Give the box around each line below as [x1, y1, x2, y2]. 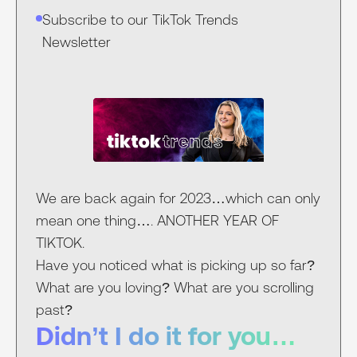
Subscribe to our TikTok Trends [42, 11, 238, 29]
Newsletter [42, 33, 111, 51]
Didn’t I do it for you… [36, 321, 296, 351]
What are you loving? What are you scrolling [36, 279, 314, 296]
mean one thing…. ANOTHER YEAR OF [36, 212, 279, 229]
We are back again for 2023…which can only [36, 190, 320, 207]
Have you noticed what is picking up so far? [36, 257, 315, 274]
